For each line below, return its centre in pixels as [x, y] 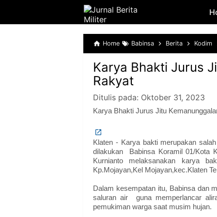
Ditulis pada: [117, 97]
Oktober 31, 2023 [173, 97]
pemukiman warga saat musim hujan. [152, 207]
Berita [174, 43]
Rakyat [113, 81]
